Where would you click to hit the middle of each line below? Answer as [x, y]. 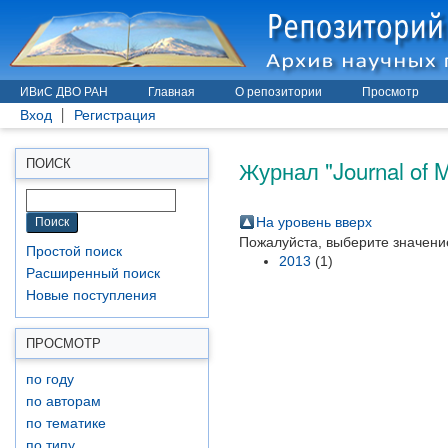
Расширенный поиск [93, 273]
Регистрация [115, 115]
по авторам [63, 401]
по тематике [66, 423]
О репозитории [278, 92]
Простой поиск [74, 251]
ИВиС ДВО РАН [64, 92]
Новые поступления [91, 295]
